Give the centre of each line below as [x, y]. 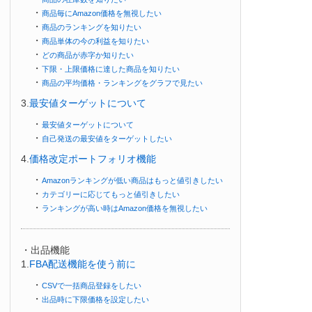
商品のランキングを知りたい [92, 27]
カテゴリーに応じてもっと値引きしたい [111, 194]
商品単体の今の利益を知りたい [95, 41]
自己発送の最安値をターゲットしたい [107, 138]
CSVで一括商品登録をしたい [92, 285]
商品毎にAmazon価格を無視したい [102, 13]
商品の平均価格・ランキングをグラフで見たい [122, 83]
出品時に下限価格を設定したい [95, 299]
